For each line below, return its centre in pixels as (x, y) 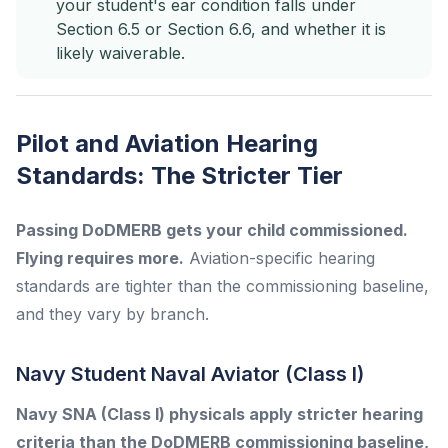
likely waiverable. (120, 52)
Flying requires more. (100, 257)
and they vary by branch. (112, 313)
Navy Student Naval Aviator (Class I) (190, 373)
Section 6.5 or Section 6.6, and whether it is (221, 28)
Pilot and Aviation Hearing (167, 143)
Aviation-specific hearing (279, 257)
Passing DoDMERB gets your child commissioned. (212, 229)
